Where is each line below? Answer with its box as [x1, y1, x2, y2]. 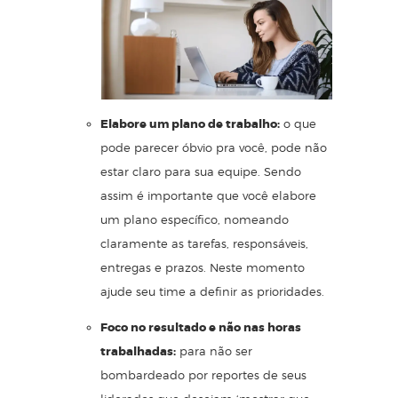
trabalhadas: [100, 344, 176, 360]
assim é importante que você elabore [100, 188, 316, 203]
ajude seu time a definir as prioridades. [100, 284, 324, 299]
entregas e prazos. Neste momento [100, 260, 305, 275]
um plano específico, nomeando [100, 212, 289, 227]
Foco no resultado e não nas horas [100, 320, 301, 336]
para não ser [176, 344, 252, 359]
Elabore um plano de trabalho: [100, 116, 280, 132]
